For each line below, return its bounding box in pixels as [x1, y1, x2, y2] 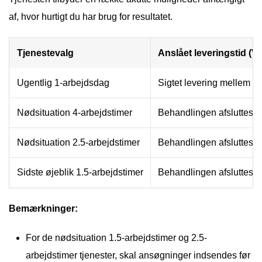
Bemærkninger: [9, 203, 78, 213]
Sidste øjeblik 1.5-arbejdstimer [17, 167, 143, 177]
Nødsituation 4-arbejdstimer [17, 107, 132, 118]
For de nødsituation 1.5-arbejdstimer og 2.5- [26, 232, 207, 243]
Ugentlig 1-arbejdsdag [17, 77, 109, 88]
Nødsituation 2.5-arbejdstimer [17, 137, 140, 147]
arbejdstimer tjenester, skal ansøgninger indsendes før [26, 250, 250, 260]
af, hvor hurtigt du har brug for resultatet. [9, 11, 173, 22]
